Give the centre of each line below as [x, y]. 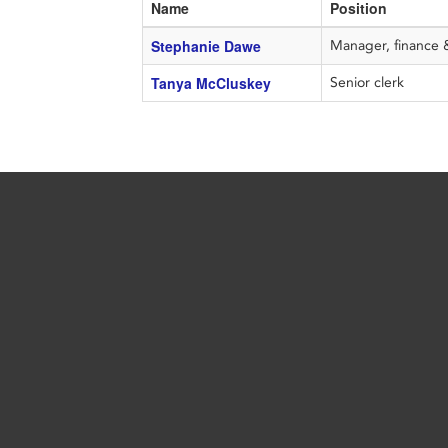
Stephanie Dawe [205, 46]
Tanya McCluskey [210, 83]
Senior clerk [368, 82]
